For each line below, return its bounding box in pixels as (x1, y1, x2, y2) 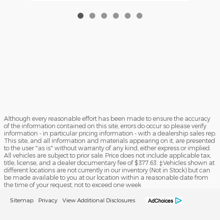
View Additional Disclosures (62, 196, 135, 203)
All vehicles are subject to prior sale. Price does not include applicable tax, (4, 151, 211, 159)
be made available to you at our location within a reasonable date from (4, 173, 208, 181)
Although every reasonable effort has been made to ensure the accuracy (4, 114, 210, 122)
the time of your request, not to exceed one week (4, 181, 141, 188)
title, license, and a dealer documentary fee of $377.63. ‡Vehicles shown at (4, 159, 215, 166)
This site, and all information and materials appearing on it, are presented (4, 137, 215, 144)
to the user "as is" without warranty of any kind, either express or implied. (4, 144, 211, 151)
